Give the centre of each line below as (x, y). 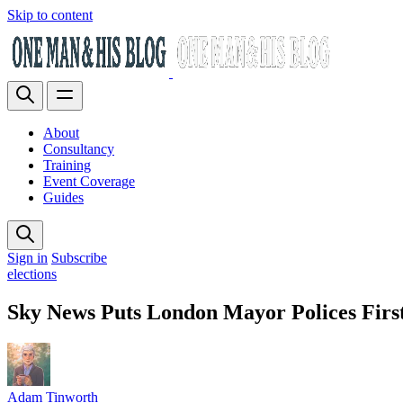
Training (67, 165)
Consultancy (79, 149)
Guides (63, 197)
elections (32, 274)
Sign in (27, 258)
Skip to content (50, 15)
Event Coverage (89, 181)
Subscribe (79, 258)
